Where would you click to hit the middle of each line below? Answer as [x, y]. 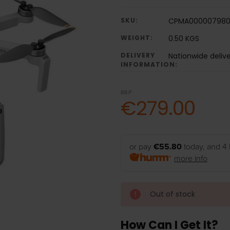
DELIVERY [138, 55]
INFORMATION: [149, 65]
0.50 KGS [184, 39]
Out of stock [172, 194]
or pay [141, 147]
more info [191, 159]
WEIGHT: [137, 38]
